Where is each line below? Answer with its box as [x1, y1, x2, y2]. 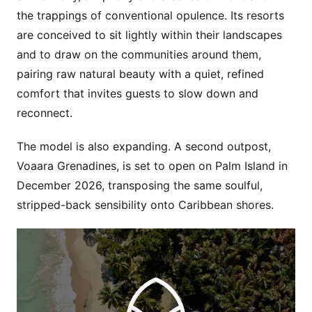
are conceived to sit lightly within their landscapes [17, 28, 282, 42]
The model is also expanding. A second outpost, [17, 139, 271, 153]
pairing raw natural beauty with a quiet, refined [17, 67, 264, 81]
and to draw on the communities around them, [17, 47, 261, 61]
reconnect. [17, 106, 72, 120]
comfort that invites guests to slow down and [17, 86, 258, 100]
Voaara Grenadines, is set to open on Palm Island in [17, 159, 288, 173]
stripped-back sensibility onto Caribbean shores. [17, 198, 274, 212]
